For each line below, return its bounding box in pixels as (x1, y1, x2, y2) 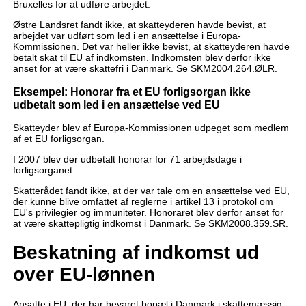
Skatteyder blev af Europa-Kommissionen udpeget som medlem (12, 122, 289, 134)
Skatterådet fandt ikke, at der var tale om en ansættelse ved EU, (12, 185, 290, 197)
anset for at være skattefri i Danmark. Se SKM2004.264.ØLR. (12, 63, 277, 74)
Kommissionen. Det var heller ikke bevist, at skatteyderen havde (12, 41, 290, 53)
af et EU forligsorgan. (12, 133, 105, 145)
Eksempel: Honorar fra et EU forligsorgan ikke (12, 85, 251, 98)
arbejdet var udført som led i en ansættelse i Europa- (12, 30, 241, 42)
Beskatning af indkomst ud (12, 241, 259, 263)
